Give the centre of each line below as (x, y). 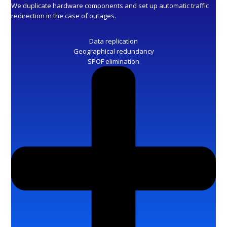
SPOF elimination (113, 61)
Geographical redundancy (113, 51)
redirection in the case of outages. (64, 15)
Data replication (113, 41)
